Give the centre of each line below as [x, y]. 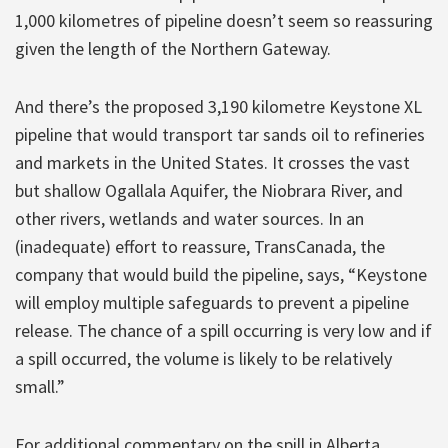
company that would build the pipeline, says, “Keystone [221, 274]
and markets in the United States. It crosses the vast [212, 162]
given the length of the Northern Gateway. [173, 48]
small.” [40, 386]
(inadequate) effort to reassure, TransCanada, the [200, 246]
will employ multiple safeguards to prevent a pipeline [212, 302]
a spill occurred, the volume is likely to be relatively [203, 358]
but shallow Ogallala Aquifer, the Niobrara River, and [209, 190]
